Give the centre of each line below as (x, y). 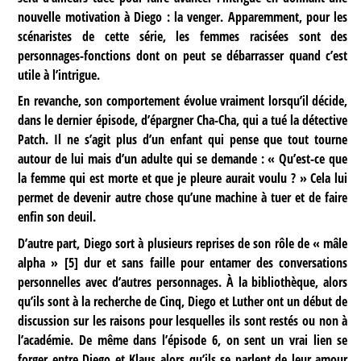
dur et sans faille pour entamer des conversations (213, 262)
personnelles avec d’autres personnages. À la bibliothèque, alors (183, 282)
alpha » (38, 262)
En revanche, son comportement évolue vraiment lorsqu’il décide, (183, 101)
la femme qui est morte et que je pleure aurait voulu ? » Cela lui (183, 178)
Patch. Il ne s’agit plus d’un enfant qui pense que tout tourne (183, 140)
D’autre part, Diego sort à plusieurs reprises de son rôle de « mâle (183, 243)
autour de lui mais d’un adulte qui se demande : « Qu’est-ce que (183, 159)
